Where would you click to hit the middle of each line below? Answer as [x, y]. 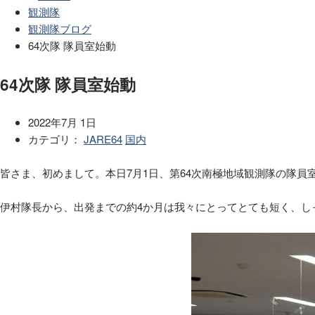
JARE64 [103, 139]
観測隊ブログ [60, 29]
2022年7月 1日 [62, 122]
